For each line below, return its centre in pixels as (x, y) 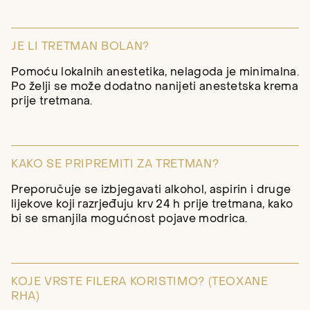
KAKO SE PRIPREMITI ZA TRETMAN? (115, 164)
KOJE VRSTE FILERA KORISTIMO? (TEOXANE (140, 282)
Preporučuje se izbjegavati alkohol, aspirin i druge (151, 189)
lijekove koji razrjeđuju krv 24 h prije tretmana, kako (152, 204)
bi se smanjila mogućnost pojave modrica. (129, 218)
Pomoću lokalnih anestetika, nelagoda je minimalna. (155, 72)
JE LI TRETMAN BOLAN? (80, 46)
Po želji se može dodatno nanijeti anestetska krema (155, 86)
